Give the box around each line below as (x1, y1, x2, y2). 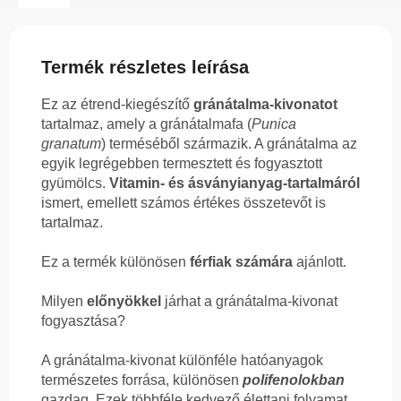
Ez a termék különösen (41, 253, 190, 269)
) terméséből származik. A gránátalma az (101, 135, 357, 151)
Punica (252, 115, 296, 132)
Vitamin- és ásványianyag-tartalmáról (109, 175, 360, 191)
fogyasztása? (41, 312, 125, 328)
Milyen (41, 293, 87, 309)
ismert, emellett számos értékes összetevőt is (41, 194, 326, 210)
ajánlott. (293, 253, 346, 269)
